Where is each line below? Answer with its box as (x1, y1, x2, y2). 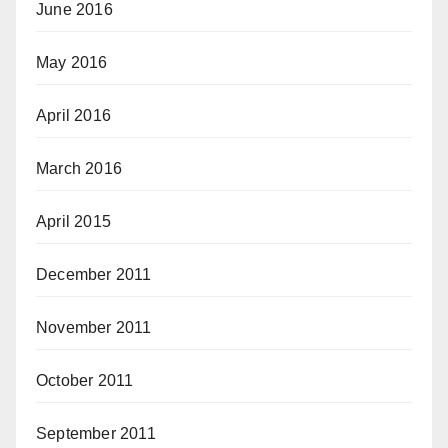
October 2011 (36, 371, 134, 389)
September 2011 (36, 424, 156, 442)
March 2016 (36, 159, 122, 177)
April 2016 (36, 106, 111, 124)
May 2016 (36, 53, 108, 71)
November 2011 (36, 318, 152, 336)
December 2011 (36, 265, 152, 283)
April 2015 (36, 212, 111, 230)
